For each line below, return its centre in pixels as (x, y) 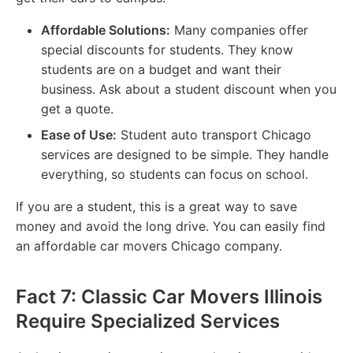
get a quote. (77, 108)
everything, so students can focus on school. (175, 174)
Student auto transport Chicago (214, 134)
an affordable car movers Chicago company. (149, 245)
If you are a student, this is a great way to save (156, 206)
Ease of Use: (79, 134)
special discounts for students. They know (167, 49)
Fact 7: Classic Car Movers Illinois (169, 296)
